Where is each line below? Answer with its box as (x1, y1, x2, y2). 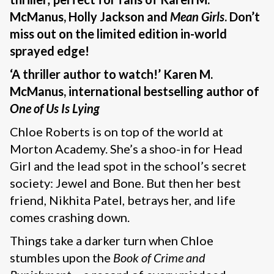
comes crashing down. (10, 210, 130, 225)
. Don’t (224, 9, 260, 24)
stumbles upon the (10, 250, 113, 265)
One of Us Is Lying (10, 101, 100, 116)
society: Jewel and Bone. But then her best (10, 176, 241, 191)
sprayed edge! (10, 43, 89, 59)
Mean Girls (170, 9, 224, 24)
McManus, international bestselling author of (10, 84, 259, 99)
